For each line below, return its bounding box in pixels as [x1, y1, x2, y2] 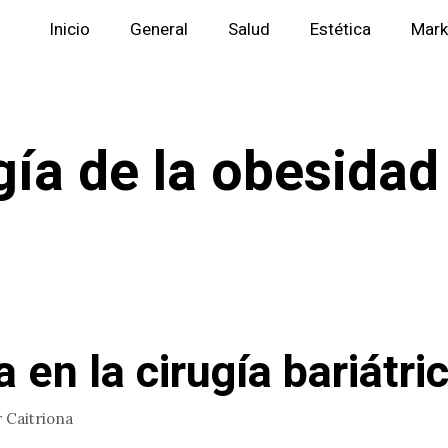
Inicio [49, 17, 90, 42]
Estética [310, 17, 371, 42]
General [130, 17, 188, 42]
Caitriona [6, 408, 73, 428]
